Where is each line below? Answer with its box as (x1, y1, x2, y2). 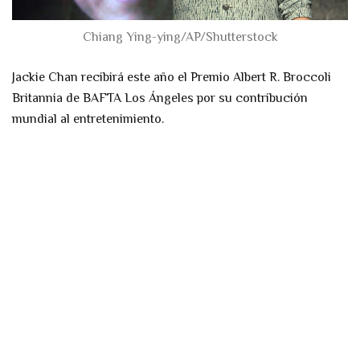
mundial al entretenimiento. (12, 111, 164, 126)
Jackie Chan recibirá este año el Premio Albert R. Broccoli (12, 69, 331, 84)
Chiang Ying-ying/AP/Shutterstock (82, 29, 278, 44)
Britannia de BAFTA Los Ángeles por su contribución (12, 90, 308, 105)
